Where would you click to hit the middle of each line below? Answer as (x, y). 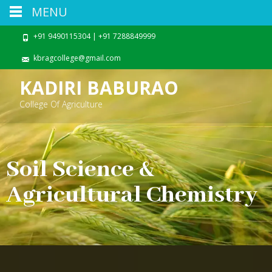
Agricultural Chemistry (132, 195)
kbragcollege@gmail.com (76, 58)
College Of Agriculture (61, 104)
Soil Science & (80, 170)
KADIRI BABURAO (99, 88)
